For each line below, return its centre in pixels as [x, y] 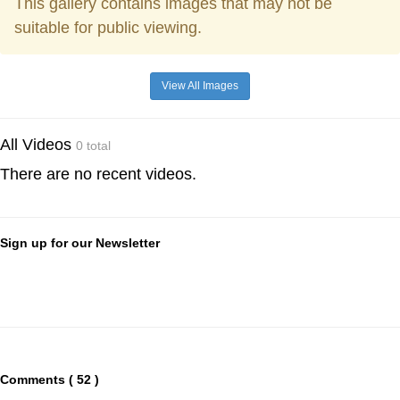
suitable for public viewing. [108, 27]
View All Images [200, 85]
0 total [93, 146]
